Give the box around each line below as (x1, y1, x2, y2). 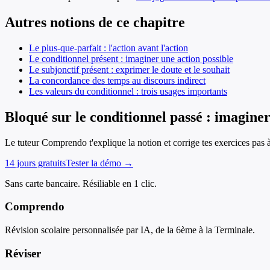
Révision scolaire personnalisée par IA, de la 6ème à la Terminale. (5, 225, 255, 236)
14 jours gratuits (5, 157, 66, 168)
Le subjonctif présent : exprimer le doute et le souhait (29, 64, 230, 75)
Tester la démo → (66, 157, 133, 168)
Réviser (5, 246, 41, 260)
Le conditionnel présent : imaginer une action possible (29, 53, 233, 64)
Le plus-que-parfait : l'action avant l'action (29, 42, 188, 53)
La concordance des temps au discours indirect (29, 75, 206, 86)
